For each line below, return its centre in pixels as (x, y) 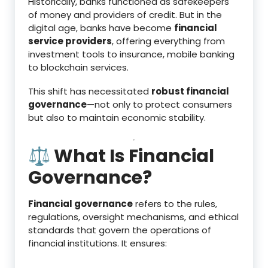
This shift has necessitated (90, 91)
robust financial (190, 91)
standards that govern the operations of (120, 230)
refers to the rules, (175, 203)
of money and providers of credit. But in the (125, 14)
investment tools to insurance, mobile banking (131, 54)
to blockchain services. (78, 67)
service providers (70, 41)
